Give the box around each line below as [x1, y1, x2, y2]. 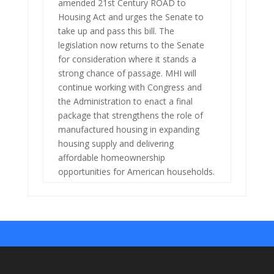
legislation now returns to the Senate [57, 39, 204, 51]
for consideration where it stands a [57, 53, 196, 65]
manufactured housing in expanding [57, 123, 199, 135]
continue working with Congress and [57, 81, 202, 93]
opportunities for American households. [57, 165, 215, 177]
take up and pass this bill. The [57, 24, 174, 37]
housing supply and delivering [57, 137, 174, 149]
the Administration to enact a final [57, 95, 193, 107]
